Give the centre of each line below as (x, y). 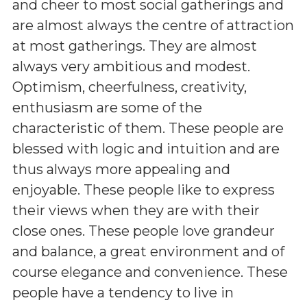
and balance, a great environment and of (148, 251)
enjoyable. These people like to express (144, 189)
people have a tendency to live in (123, 292)
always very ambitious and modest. (131, 66)
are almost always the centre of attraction (153, 25)
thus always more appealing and (121, 169)
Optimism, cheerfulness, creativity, (130, 87)
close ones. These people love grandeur (144, 231)
